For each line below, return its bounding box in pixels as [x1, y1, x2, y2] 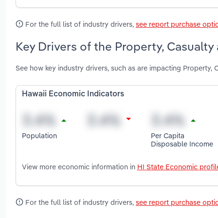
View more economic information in [22, 162, 137, 172]
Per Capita [151, 130, 185, 140]
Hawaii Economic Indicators [22, 91, 124, 99]
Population [22, 130, 57, 140]
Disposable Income [151, 139, 214, 148]
